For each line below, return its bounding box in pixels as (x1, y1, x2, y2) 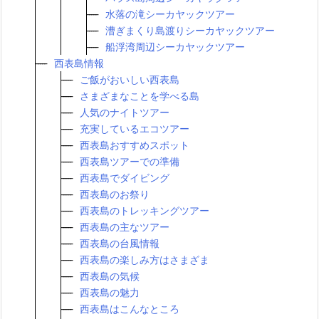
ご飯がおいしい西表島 (80, 73, 179, 85)
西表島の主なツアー (80, 220, 169, 233)
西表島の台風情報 (80, 236, 159, 249)
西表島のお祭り (80, 187, 150, 200)
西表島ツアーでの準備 (80, 155, 179, 167)
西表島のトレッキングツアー (80, 204, 209, 216)
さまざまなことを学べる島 (80, 89, 199, 102)
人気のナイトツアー (80, 105, 169, 118)
